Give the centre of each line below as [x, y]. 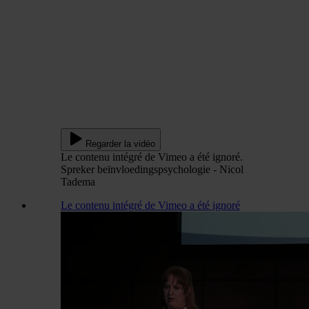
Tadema [78, 182]
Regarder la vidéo [120, 144]
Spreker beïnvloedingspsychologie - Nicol [152, 170]
